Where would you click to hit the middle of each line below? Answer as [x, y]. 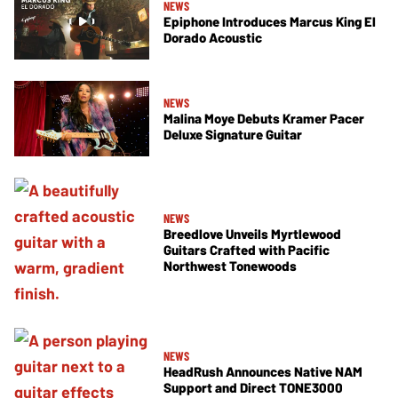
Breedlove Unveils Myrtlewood [252, 234]
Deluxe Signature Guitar [233, 135]
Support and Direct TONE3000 [253, 387]
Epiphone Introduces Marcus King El [270, 21]
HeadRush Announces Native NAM [263, 371]
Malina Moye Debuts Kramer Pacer [264, 119]
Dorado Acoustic [213, 37]
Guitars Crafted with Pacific [247, 250]
